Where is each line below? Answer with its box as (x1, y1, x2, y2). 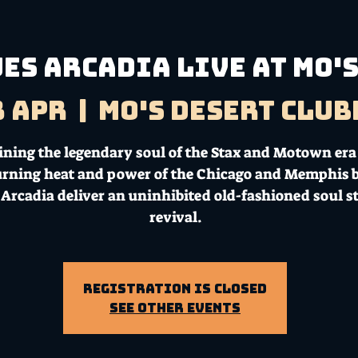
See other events (109, 300, 241, 314)
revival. (149, 207, 201, 227)
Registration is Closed (83, 281, 267, 295)
